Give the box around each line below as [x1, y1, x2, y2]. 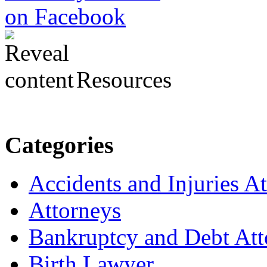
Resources [70, 67, 172, 92]
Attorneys [29, 197, 121, 223]
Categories [5, 131, 114, 159]
